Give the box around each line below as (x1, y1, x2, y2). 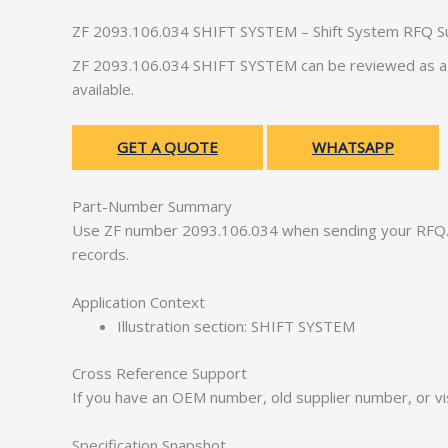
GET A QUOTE (117, 137, 218, 157)
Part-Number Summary (72, 196, 232, 216)
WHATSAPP (312, 137, 394, 157)
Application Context (72, 292, 205, 312)
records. (72, 244, 129, 264)
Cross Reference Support (72, 362, 247, 383)
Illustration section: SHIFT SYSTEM (117, 316, 355, 336)
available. (72, 79, 134, 99)
